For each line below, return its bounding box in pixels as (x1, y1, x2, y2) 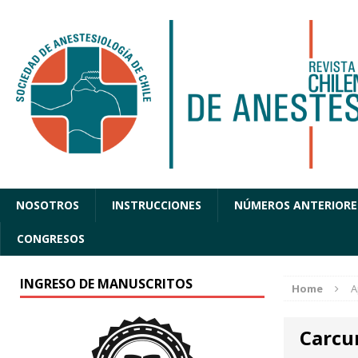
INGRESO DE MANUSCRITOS (20, 275, 193, 293)
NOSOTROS (16, 197, 79, 213)
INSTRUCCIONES (112, 197, 201, 213)
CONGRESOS (17, 231, 85, 247)
